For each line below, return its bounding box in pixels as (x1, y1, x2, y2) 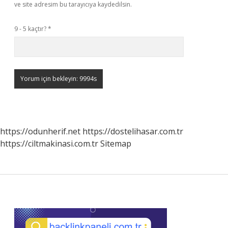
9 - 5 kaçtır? (14, 24, 48, 33)
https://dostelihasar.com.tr (82, 126, 183, 137)
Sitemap (100, 138, 131, 149)
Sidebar (14, 197, 86, 223)
